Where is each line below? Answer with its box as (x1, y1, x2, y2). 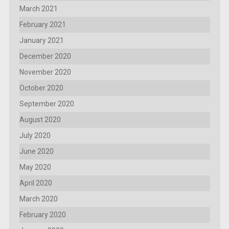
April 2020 (19, 179, 52, 188)
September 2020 (19, 100, 74, 108)
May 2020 (19, 163, 51, 172)
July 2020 (19, 131, 51, 140)
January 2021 (19, 36, 64, 45)
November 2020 (19, 68, 71, 77)
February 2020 (19, 211, 66, 219)
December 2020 (19, 52, 71, 61)
